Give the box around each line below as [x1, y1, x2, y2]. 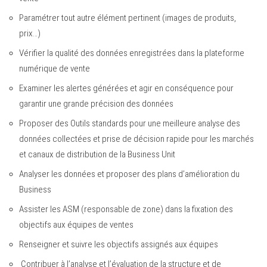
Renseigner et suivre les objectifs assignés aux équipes [19, 239, 218, 250]
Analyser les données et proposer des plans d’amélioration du [19, 169, 240, 180]
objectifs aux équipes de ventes [19, 219, 133, 231]
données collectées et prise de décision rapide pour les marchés [19, 133, 254, 145]
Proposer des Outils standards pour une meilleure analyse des [19, 118, 240, 129]
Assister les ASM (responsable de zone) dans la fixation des [19, 204, 233, 215]
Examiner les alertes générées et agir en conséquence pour [19, 83, 234, 94]
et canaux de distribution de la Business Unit [19, 149, 175, 160]
